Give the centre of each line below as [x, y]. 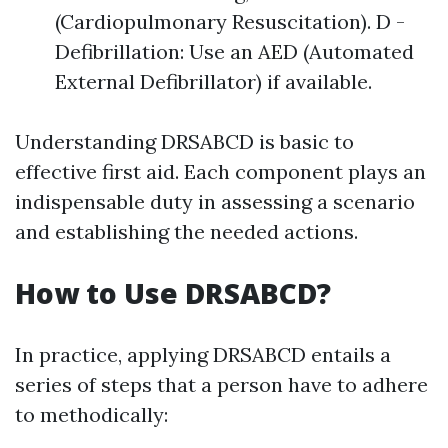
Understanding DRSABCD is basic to [184, 141]
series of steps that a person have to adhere [221, 384]
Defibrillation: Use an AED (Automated [234, 51]
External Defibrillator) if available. [213, 81]
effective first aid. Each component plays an [220, 171]
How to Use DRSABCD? [173, 293]
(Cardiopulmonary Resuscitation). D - [230, 21]
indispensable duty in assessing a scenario [215, 201]
